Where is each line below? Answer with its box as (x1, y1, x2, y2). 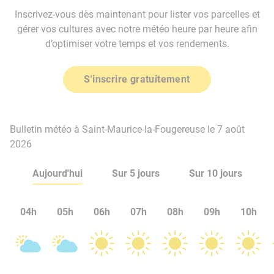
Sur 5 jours (111, 168, 160, 179)
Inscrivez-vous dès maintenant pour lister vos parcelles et (14, 9, 260, 20)
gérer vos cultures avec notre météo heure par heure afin (17, 23, 257, 35)
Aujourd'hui (32, 168, 83, 179)
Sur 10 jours (188, 168, 242, 179)
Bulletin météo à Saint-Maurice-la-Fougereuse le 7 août (10, 124, 245, 135)
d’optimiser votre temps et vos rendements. (45, 38, 229, 50)
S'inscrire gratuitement (84, 73, 190, 85)
